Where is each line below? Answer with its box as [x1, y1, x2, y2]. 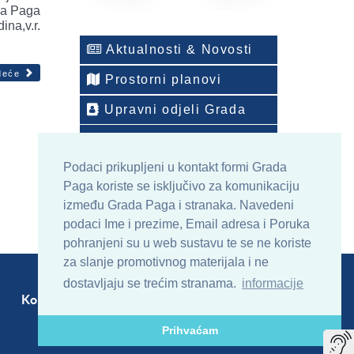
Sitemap [95, 292, 141, 307]
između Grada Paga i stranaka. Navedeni [63, 198, 294, 213]
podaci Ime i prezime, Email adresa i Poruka [63, 217, 310, 232]
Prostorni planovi [100, 72, 222, 86]
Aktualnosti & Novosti [102, 43, 253, 57]
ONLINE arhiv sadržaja [100, 161, 262, 175]
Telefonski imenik [99, 132, 223, 146]
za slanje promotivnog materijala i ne [63, 255, 269, 269]
